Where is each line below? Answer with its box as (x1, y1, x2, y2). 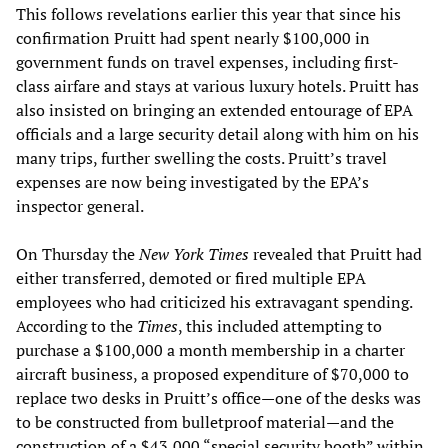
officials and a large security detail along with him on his (16, 122, 419, 145)
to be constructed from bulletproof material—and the (16, 410, 394, 433)
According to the (16, 314, 137, 337)
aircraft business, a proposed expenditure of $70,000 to (16, 362, 409, 385)
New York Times (139, 242, 249, 265)
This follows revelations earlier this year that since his (16, 2, 401, 25)
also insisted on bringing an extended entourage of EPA (16, 98, 413, 121)
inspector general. (16, 194, 144, 217)
